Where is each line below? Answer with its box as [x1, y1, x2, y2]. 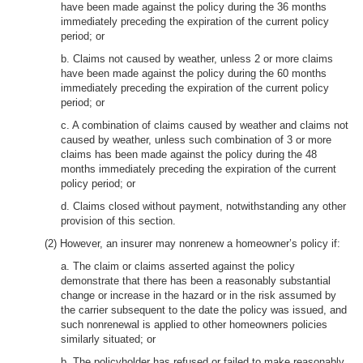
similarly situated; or [61, 333, 156, 345]
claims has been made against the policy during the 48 [61, 148, 317, 160]
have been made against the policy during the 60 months [61, 67, 327, 79]
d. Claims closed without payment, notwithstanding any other [61, 200, 346, 212]
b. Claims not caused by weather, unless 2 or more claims [61, 53, 333, 65]
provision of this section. [61, 215, 176, 227]
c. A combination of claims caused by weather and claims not [61, 119, 348, 131]
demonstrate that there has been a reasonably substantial [61, 275, 331, 287]
